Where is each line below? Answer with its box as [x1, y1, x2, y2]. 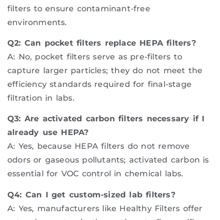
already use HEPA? [7, 128, 89, 137]
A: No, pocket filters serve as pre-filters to [7, 52, 183, 61]
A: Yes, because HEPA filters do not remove [7, 141, 190, 151]
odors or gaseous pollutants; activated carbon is [7, 155, 209, 165]
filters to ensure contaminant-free [7, 3, 150, 13]
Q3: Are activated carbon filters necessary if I [7, 114, 205, 124]
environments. [7, 17, 67, 27]
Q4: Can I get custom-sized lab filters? [7, 190, 175, 199]
